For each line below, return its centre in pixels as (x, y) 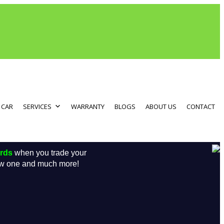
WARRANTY (88, 107)
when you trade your (49, 153)
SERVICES (37, 107)
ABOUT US (161, 107)
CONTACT (201, 107)
